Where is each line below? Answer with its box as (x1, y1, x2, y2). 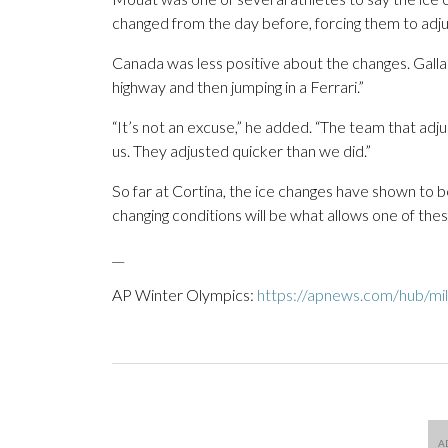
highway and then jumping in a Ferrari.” (112, 77, 364, 97)
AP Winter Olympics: (112, 285, 257, 305)
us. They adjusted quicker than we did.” (112, 141, 371, 161)
